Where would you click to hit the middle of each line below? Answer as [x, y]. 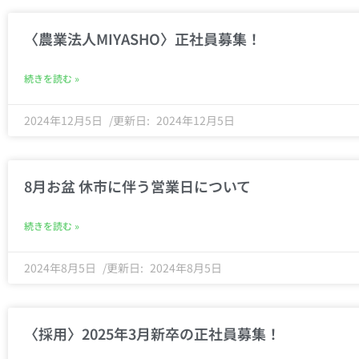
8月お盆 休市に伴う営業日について [137, 186]
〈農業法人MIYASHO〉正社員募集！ [143, 38]
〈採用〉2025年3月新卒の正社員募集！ [152, 333]
